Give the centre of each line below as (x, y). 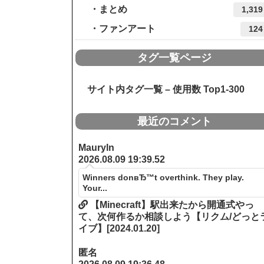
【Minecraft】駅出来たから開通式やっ (171, 205)
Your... (95, 188)
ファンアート (127, 29)
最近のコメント (174, 122)
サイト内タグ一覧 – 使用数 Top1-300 (161, 90)
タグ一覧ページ (174, 58)
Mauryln (97, 148)
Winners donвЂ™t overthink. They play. (164, 178)
